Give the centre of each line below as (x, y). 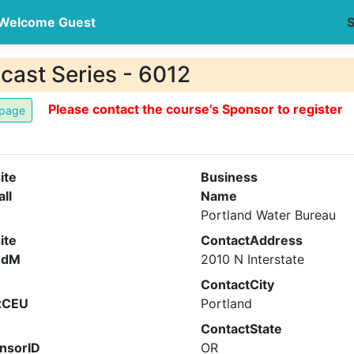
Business (229, 177)
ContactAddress (252, 240)
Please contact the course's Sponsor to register (196, 109)
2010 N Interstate (252, 259)
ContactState (241, 329)
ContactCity (237, 284)
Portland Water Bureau (268, 215)
